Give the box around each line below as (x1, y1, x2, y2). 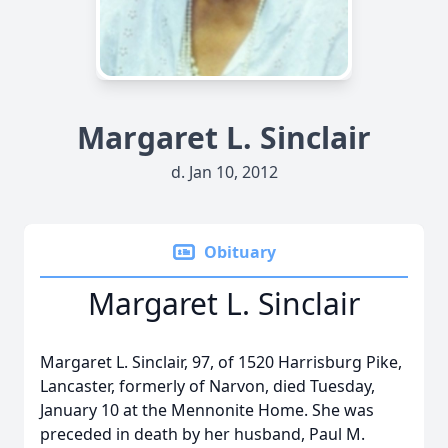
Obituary (204, 241, 276, 263)
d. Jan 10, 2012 (170, 161, 278, 183)
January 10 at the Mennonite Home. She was (40, 399, 374, 421)
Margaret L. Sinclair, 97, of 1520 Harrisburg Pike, (40, 351, 402, 373)
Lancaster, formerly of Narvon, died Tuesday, (40, 375, 375, 397)
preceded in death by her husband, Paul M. (40, 423, 365, 445)
